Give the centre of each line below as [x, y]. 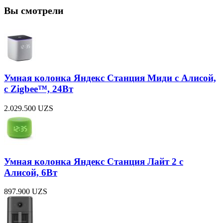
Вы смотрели [34, 10]
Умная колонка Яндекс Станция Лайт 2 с [94, 161]
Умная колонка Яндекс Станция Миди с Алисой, [110, 78]
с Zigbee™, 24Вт [39, 89]
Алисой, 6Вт [31, 172]
